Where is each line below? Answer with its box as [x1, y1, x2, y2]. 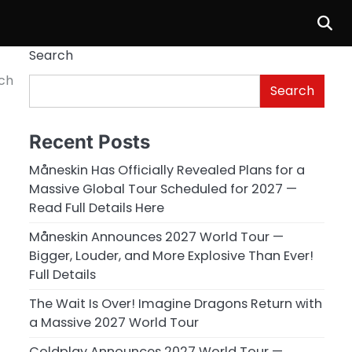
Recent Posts [28, 130, 150, 153]
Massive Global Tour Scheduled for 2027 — [28, 179, 297, 198]
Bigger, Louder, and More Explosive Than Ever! [28, 246, 313, 265]
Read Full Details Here [28, 198, 164, 217]
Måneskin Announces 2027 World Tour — [28, 227, 284, 246]
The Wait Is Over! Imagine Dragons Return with [28, 294, 322, 313]
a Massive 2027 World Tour [28, 313, 199, 332]
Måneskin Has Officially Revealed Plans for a [28, 160, 305, 179]
